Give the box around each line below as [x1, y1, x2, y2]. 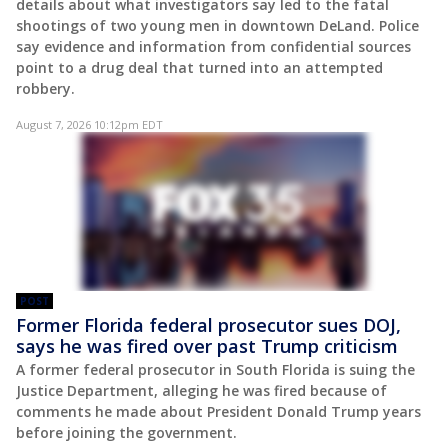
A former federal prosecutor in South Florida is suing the [16, 360, 415, 380]
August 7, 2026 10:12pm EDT [16, 116, 163, 132]
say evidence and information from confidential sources [16, 36, 411, 56]
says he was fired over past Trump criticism [16, 334, 398, 359]
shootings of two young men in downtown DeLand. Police [16, 15, 419, 35]
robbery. [16, 78, 75, 98]
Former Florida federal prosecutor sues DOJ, [16, 313, 401, 338]
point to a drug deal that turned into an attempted [16, 57, 383, 77]
